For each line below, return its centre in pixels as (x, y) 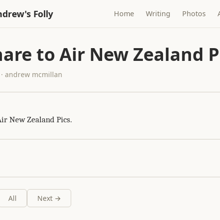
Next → (49, 198)
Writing (158, 14)
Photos (194, 14)
